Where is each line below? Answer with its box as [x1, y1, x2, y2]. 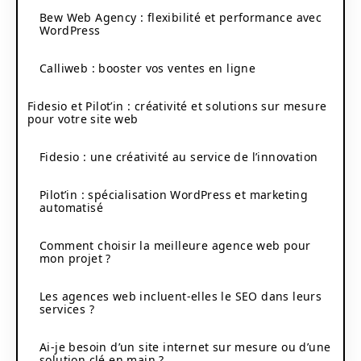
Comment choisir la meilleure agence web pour [39, 237, 311, 253]
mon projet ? [39, 250, 111, 266]
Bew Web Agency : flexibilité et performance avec [39, 9, 322, 25]
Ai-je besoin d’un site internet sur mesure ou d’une [39, 338, 331, 355]
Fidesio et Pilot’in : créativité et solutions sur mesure [27, 98, 327, 114]
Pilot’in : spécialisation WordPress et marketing [39, 186, 309, 202]
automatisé [39, 199, 103, 215]
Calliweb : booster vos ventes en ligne [39, 60, 256, 76]
